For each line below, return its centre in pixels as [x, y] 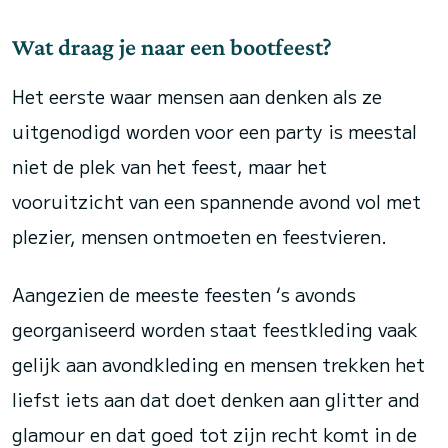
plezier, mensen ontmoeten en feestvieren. [199, 236]
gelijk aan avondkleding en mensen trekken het [218, 364]
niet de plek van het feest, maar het [169, 166]
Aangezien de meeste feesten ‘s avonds [184, 294]
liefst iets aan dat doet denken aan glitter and [216, 399]
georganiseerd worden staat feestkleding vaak [215, 329]
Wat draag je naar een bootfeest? [172, 46]
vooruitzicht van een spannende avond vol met [216, 201]
